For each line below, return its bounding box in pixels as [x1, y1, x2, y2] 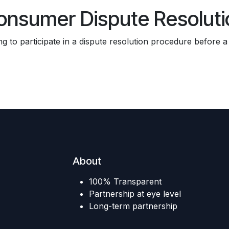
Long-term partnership [88, 201, 177, 212]
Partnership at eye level [88, 189, 181, 199]
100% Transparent [88, 176, 162, 187]
